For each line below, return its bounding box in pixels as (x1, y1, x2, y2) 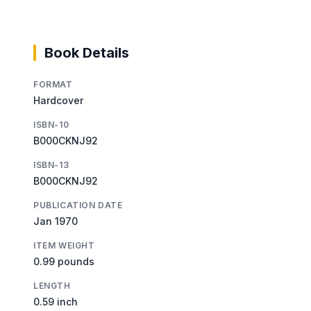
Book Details (44, 44, 129, 61)
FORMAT (33, 78, 73, 90)
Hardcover (33, 94, 83, 106)
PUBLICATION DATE (33, 199, 123, 210)
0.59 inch (33, 295, 78, 308)
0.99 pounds (33, 255, 94, 267)
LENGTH (33, 280, 71, 291)
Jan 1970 (33, 215, 78, 227)
